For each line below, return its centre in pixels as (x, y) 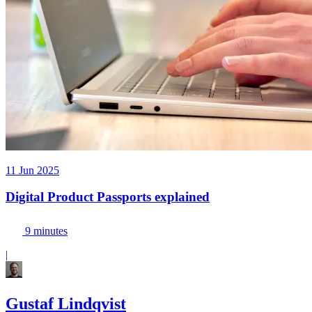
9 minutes (45, 231)
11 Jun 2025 (32, 170)
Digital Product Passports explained (108, 197)
